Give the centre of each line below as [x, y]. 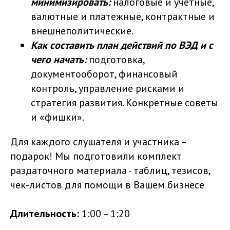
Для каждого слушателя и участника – [98, 142]
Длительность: [45, 214]
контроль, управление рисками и [108, 88]
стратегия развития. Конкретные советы [124, 103]
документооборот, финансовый [104, 74]
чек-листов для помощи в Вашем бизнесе [107, 185]
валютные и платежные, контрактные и [123, 16]
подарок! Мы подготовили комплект [96, 156]
